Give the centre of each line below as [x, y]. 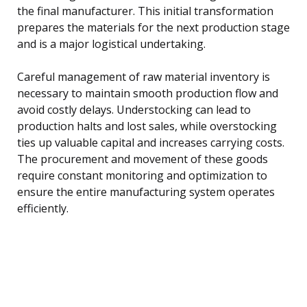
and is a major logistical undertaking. [111, 44]
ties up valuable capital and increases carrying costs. [151, 143]
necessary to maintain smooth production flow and [148, 94]
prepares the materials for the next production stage [153, 28]
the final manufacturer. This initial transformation [145, 11]
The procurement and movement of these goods [143, 159]
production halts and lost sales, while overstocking [147, 126]
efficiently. [43, 209]
